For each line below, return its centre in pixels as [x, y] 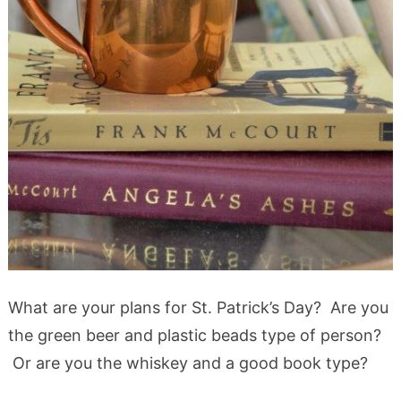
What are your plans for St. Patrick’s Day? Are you [198, 307]
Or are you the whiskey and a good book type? [188, 363]
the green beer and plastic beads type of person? [194, 335]
